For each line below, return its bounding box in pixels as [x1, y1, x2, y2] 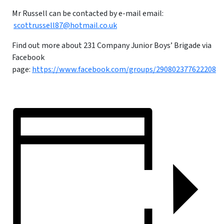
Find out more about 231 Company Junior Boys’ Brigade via [12, 40, 211, 51]
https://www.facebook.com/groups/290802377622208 [32, 64, 216, 75]
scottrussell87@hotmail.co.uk [13, 20, 117, 31]
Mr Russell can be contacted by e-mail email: [12, 8, 163, 19]
